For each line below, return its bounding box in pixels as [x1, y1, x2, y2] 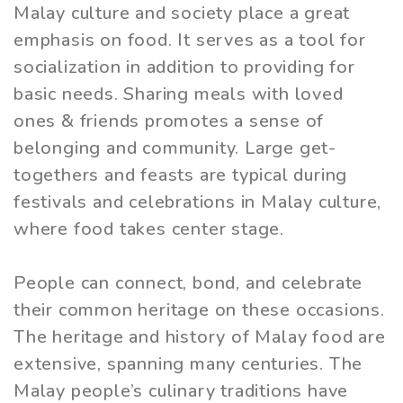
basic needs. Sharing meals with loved [13, 81, 344, 106]
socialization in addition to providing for [13, 54, 355, 79]
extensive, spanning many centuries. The [13, 351, 363, 376]
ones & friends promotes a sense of [13, 108, 325, 133]
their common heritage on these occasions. [13, 297, 385, 322]
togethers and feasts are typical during [13, 162, 348, 187]
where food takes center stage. [13, 216, 284, 241]
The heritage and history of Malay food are [13, 324, 386, 349]
